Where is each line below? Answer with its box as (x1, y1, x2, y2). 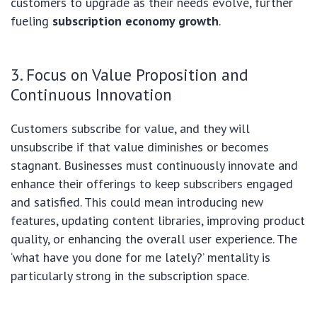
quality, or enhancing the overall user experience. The (11, 231, 297, 248)
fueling (11, 13, 52, 30)
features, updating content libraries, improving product (11, 212, 305, 229)
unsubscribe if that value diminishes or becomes (11, 139, 269, 156)
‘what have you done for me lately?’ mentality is (11, 249, 270, 266)
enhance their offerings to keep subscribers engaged (11, 175, 293, 192)
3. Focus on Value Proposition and (11, 64, 248, 86)
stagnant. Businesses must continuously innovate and (11, 157, 298, 174)
